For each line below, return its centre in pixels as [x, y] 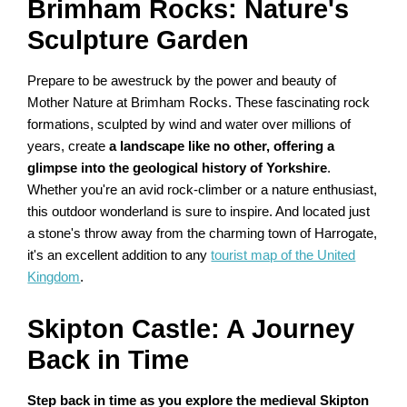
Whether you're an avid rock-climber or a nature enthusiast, [203, 190]
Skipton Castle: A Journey [191, 329]
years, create [69, 147]
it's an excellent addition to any [119, 256]
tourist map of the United [283, 256]
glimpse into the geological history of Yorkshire [178, 169]
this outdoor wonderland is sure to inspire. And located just [199, 212]
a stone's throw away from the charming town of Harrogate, [203, 234]
